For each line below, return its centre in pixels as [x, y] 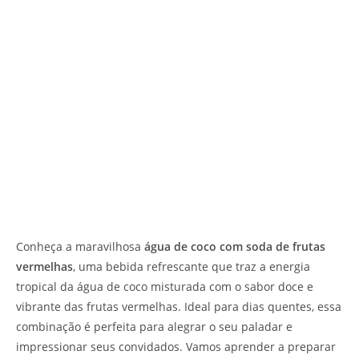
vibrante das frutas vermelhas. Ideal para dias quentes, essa [179, 306]
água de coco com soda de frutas [235, 246]
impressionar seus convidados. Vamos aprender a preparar [176, 346]
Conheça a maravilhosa [80, 246]
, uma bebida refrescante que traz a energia [192, 266]
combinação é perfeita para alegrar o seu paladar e [154, 326]
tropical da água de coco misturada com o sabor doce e [165, 286]
